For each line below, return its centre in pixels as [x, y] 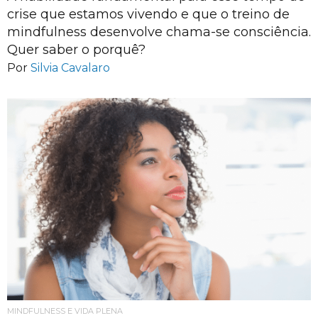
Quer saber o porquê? [76, 49]
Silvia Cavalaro [70, 68]
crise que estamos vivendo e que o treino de [148, 14]
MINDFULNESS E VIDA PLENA [65, 311]
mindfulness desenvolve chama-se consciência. [159, 32]
